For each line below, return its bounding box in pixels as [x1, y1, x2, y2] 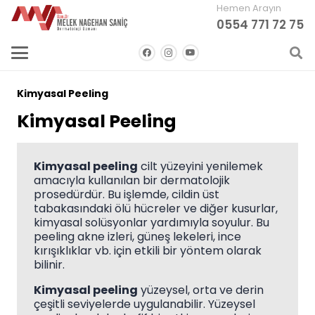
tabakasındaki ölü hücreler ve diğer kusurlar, [34, 200, 278, 217]
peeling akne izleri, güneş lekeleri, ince [34, 229, 241, 245]
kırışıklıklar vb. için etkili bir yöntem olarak [34, 243, 262, 259]
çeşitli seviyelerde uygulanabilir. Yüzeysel [34, 296, 255, 312]
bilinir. [34, 257, 65, 273]
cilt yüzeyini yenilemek [138, 158, 263, 174]
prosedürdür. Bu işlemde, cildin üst [34, 186, 219, 202]
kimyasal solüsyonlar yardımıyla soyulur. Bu [34, 214, 269, 231]
